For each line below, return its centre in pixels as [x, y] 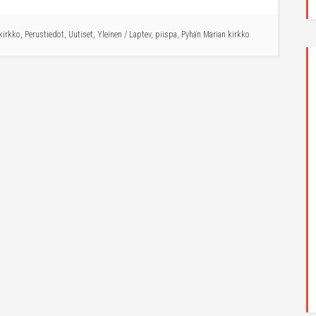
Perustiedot [44, 35]
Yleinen [110, 35]
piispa [166, 35]
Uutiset [81, 35]
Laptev [140, 35]
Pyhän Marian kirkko [215, 35]
